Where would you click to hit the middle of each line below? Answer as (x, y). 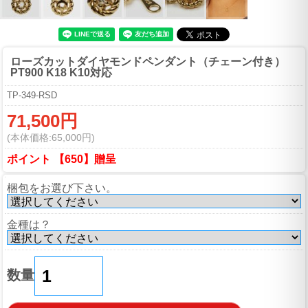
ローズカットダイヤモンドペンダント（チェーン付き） (148, 61)
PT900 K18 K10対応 (61, 72)
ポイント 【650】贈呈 (62, 159)
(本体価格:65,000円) (51, 137)
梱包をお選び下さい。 (62, 188)
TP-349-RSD (32, 95)
